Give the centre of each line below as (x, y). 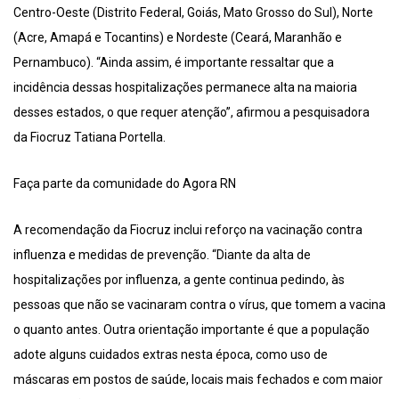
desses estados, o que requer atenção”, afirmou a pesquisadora (191, 113)
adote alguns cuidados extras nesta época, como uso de (171, 355)
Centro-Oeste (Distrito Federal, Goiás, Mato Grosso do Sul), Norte (193, 13)
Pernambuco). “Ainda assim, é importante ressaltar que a (174, 63)
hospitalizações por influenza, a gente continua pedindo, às (179, 280)
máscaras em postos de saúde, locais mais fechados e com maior (198, 380)
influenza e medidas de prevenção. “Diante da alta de (162, 255)
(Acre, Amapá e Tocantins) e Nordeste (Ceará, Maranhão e (178, 38)
